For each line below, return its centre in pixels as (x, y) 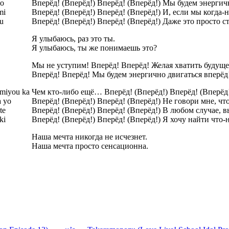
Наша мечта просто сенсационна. (90, 146)
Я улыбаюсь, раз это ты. (73, 38)
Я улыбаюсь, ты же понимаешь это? (94, 48)
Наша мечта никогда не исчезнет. (89, 136)
